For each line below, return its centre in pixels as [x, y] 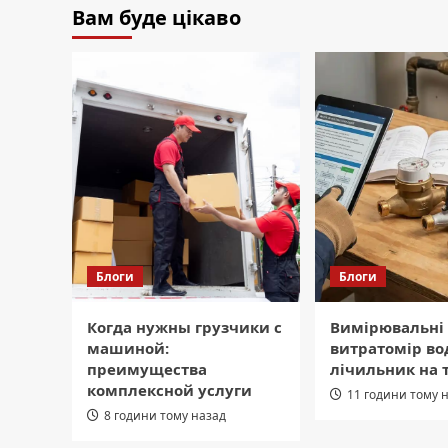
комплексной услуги [169, 390]
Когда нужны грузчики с [184, 327]
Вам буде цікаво [156, 18]
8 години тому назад [165, 416]
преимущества [147, 369]
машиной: [128, 348]
